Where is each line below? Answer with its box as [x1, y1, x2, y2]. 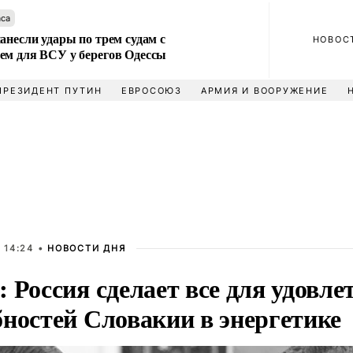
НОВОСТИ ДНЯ [47, 243, 126, 254]
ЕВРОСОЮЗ [121, 85, 182, 96]
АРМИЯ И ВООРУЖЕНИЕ [200, 85, 329, 96]
